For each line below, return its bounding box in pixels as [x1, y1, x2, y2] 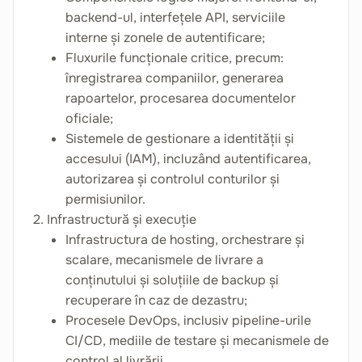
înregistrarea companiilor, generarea [65, 69, 284, 86]
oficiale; [65, 110, 113, 127]
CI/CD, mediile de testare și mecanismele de [65, 332, 329, 349]
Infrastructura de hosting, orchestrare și [65, 231, 305, 248]
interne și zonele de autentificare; [65, 29, 265, 46]
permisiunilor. [65, 191, 145, 208]
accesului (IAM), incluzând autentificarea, [65, 150, 311, 167]
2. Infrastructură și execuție [33, 211, 196, 228]
